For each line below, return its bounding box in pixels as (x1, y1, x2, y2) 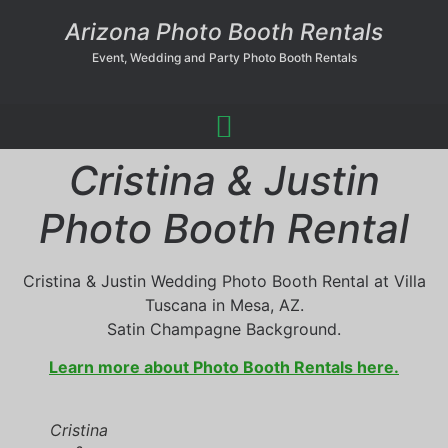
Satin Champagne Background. (107, 319, 341, 339)
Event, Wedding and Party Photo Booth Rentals (91, 50, 357, 65)
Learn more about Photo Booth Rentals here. (49, 357, 399, 378)
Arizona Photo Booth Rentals (65, 18, 383, 46)
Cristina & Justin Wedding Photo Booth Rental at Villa (22, 271, 426, 291)
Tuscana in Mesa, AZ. (144, 295, 304, 315)
